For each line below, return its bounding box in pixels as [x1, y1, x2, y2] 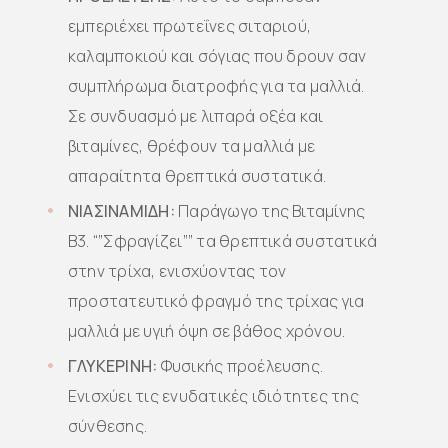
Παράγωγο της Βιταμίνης [178, 200, 366, 222]
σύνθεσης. [68, 415, 148, 437]
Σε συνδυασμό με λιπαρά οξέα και [68, 105, 324, 127]
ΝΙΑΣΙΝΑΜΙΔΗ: [68, 200, 179, 222]
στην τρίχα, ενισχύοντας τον [68, 260, 287, 282]
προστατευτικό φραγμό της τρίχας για [68, 290, 365, 312]
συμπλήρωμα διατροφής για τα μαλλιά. [68, 75, 365, 97]
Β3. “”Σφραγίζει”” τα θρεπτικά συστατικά [68, 230, 378, 252]
